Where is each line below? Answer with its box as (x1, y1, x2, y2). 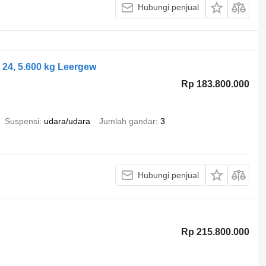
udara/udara (43, 116, 90, 126)
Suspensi (4, 116, 39, 126)
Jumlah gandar (99, 116, 156, 126)
